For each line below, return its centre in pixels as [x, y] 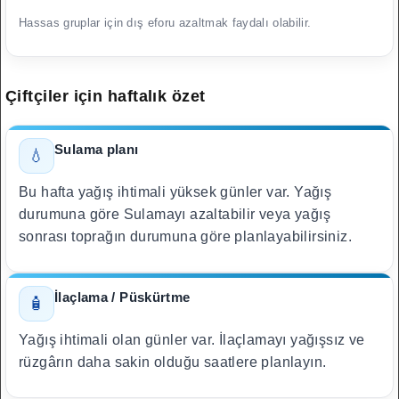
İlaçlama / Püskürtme [122, 297]
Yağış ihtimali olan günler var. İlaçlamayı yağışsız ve [192, 340]
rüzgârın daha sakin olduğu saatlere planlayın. [173, 362]
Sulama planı [97, 149]
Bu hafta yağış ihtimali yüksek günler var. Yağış [175, 192]
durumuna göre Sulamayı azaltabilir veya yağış [175, 214]
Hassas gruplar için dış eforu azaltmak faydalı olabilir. [165, 23]
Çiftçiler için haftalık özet [106, 96]
